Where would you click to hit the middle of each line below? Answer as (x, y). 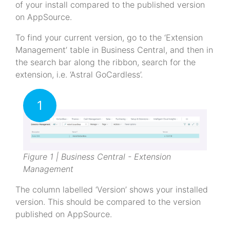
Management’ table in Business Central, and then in (114, 50)
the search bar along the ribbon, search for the (106, 62)
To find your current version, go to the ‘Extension (109, 37)
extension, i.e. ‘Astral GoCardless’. (79, 74)
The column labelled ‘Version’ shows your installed (112, 189)
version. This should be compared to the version (108, 202)
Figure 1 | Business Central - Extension (97, 156)
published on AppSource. (64, 214)
